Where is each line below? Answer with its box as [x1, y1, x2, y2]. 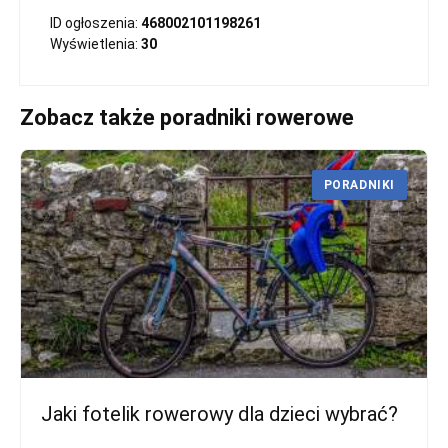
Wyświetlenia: [50, 36, 141, 52]
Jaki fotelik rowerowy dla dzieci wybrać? [41, 402, 398, 427]
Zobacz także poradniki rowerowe [20, 105, 354, 130]
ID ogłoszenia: [50, 15, 141, 31]
